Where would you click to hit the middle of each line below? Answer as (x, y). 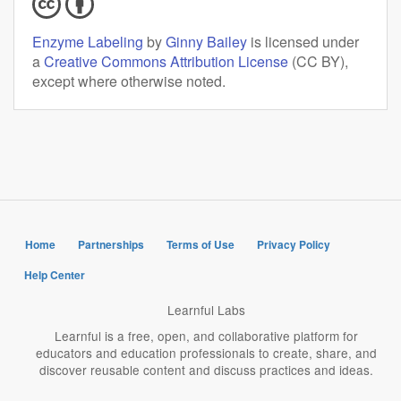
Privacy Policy (294, 244)
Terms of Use (200, 244)
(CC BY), (318, 61)
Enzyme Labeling (88, 41)
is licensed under (303, 41)
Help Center (55, 274)
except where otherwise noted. (129, 81)
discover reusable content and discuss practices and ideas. (207, 370)
